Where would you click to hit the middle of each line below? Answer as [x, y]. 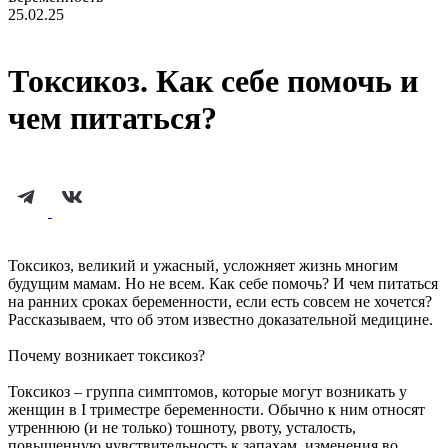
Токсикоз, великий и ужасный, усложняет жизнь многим [203, 265]
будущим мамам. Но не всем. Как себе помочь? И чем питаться [223, 283]
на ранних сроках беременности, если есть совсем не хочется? [220, 301]
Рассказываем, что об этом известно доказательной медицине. [220, 319]
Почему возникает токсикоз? [106, 355]
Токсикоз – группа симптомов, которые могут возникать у [207, 391]
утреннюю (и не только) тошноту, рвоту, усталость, [182, 427]
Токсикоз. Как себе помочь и [213, 81]
